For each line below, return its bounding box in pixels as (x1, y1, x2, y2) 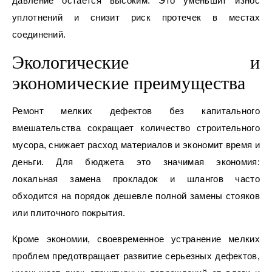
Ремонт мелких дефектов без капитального (12, 106, 260, 117)
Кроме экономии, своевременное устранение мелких (12, 234, 260, 245)
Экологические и (12, 52, 260, 73)
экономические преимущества (12, 73, 245, 93)
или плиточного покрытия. (12, 208, 126, 219)
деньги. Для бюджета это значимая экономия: (12, 157, 260, 168)
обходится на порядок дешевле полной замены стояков (12, 191, 260, 202)
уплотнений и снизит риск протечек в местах (12, 12, 260, 23)
